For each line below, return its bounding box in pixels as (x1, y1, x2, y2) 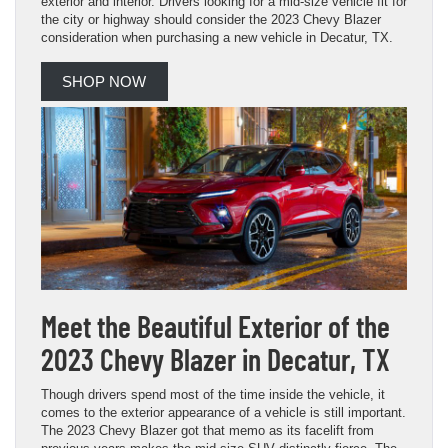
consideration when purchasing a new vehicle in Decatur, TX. (41, 29, 393, 45)
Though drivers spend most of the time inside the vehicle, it (41, 386, 385, 402)
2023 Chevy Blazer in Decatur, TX (41, 340, 390, 377)
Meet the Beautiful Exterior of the (41, 307, 390, 344)
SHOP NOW (62, 73, 147, 90)
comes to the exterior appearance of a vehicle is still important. (41, 404, 406, 420)
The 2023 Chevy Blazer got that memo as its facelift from (41, 422, 374, 438)
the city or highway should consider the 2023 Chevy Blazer (41, 11, 381, 27)
